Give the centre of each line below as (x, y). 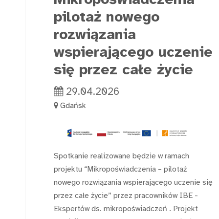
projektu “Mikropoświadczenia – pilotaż (120, 169)
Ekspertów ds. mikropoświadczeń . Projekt (126, 208)
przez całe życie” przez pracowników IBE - (126, 195)
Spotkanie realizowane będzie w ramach (121, 156)
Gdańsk (73, 105)
